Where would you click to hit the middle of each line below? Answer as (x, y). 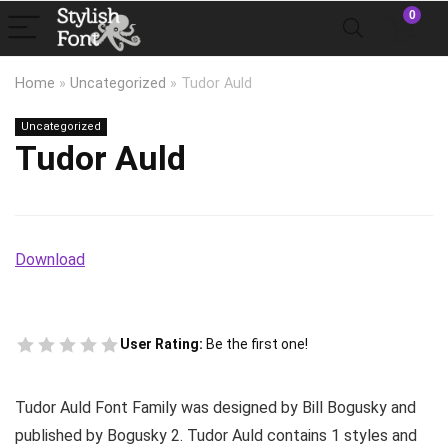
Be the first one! (257, 344)
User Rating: (163, 344)
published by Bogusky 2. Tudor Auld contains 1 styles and (216, 435)
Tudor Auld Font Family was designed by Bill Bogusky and (215, 407)
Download (50, 259)
